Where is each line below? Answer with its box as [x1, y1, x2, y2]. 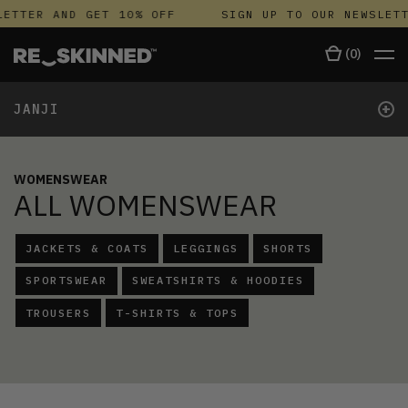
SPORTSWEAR [25, 273, 107, 288]
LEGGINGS [173, 241, 239, 256]
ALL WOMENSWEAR [14, 185, 277, 224]
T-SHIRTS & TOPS [116, 305, 239, 320]
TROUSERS [25, 305, 91, 320]
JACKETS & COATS [25, 241, 148, 256]
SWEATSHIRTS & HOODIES [132, 273, 304, 288]
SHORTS [263, 241, 312, 256]
